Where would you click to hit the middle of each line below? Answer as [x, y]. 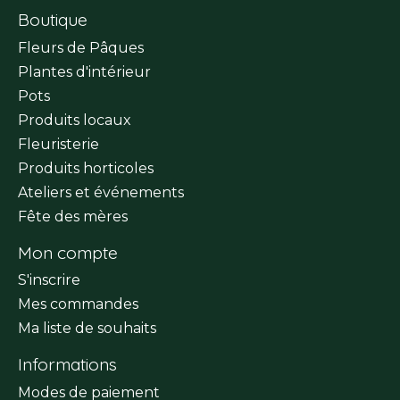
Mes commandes [78, 304]
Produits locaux [75, 120]
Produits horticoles [86, 168]
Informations [67, 365]
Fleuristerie [58, 144]
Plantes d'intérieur [84, 71]
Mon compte [68, 252]
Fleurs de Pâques [81, 47]
